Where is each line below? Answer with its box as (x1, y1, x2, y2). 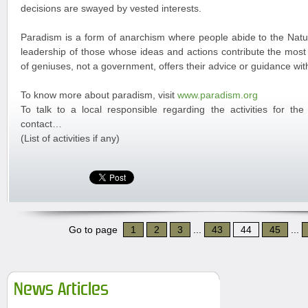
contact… (21, 118, 62, 129)
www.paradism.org (177, 89, 258, 100)
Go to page (68, 224, 123, 235)
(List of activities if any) (21, 133, 120, 144)
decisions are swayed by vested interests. (21, 3, 201, 14)
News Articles (14, 278, 109, 300)
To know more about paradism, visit (21, 89, 177, 100)
